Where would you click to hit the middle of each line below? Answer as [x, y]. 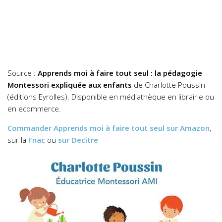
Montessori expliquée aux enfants [70, 84]
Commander [30, 128]
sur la [18, 139]
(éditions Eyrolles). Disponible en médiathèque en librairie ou [111, 96]
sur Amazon [188, 128]
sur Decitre [78, 139]
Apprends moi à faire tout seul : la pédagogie [120, 73]
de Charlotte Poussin [168, 84]
